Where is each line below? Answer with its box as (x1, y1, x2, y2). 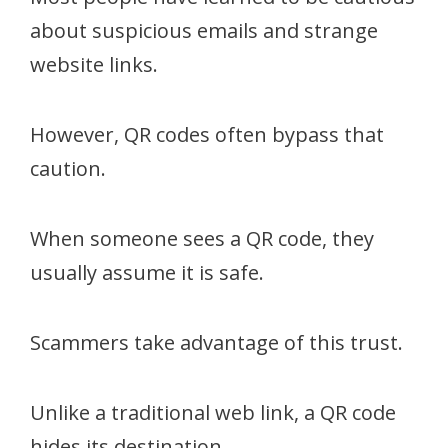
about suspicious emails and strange (30, 16, 378, 44)
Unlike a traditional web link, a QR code (30, 398, 396, 426)
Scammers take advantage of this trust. (30, 328, 403, 356)
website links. (30, 50, 158, 78)
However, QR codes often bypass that (30, 120, 384, 148)
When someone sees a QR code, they (30, 224, 374, 252)
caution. (30, 154, 106, 182)
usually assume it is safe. (30, 258, 264, 286)
